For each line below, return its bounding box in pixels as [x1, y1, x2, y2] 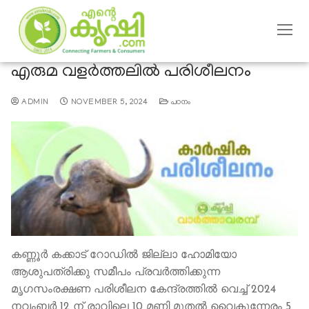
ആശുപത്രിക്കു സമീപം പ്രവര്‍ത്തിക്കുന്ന [11, 267, 220, 279]
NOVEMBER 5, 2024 [70, 99, 148, 107]
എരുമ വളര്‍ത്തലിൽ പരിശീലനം [11, 63, 251, 83]
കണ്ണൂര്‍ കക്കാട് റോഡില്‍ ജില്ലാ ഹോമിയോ [11, 250, 237, 261]
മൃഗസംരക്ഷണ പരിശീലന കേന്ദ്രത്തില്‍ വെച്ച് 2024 [11, 284, 276, 296]
